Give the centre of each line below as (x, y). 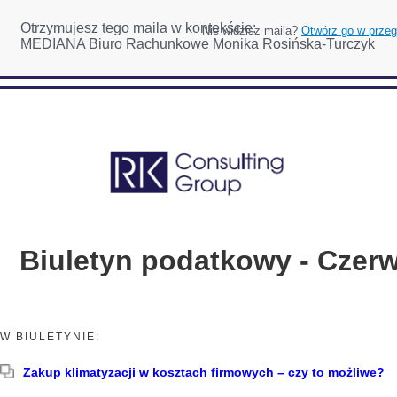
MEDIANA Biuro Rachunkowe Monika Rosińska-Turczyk (198, 44)
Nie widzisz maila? (252, 31)
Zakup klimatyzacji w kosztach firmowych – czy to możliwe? (204, 372)
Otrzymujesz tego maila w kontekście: (138, 28)
